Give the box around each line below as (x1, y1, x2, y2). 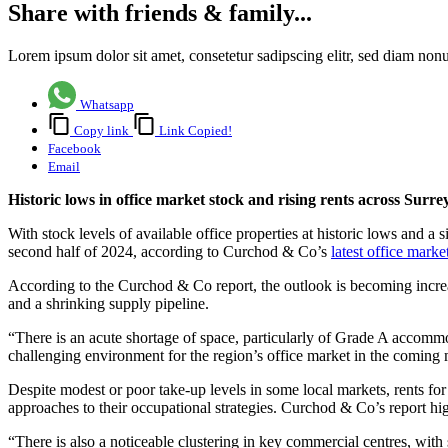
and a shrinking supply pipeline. (8, 295, 209, 313)
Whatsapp (80, 97, 134, 113)
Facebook (48, 141, 101, 157)
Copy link (74, 123, 129, 139)
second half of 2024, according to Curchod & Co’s (8, 243, 331, 261)
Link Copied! (159, 123, 232, 139)
